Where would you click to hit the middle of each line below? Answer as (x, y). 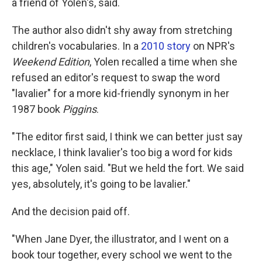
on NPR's (213, 46)
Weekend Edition (51, 62)
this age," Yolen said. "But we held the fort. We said (128, 168)
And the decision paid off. (71, 211)
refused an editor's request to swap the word (116, 77)
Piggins (80, 109)
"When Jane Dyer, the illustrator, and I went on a (120, 239)
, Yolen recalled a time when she (163, 62)
